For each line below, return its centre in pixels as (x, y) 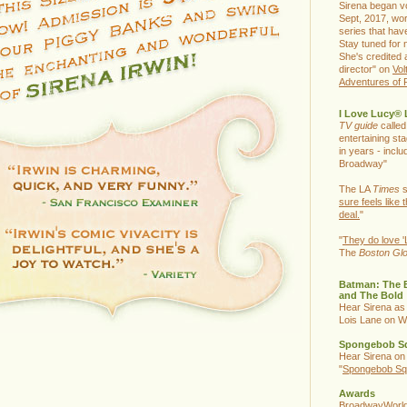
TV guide (358, 125)
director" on (366, 69)
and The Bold (371, 295)
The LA (356, 189)
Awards (357, 393)
